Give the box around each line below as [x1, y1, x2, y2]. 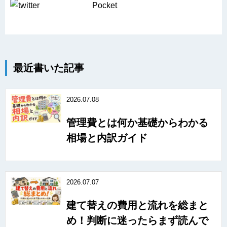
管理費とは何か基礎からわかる [66, 117, 208, 128]
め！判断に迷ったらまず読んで [66, 214, 208, 226]
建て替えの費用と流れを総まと [66, 199, 208, 211]
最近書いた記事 [13, 62, 84, 73]
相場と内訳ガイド [66, 132, 147, 143]
